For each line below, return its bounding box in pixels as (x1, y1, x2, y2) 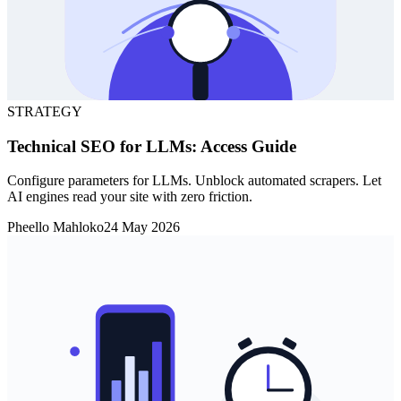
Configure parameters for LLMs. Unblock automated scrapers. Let (7, 173, 381, 189)
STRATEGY (7, 104, 82, 120)
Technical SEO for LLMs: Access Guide (7, 136, 296, 156)
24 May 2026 (104, 219, 180, 235)
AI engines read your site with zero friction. (7, 189, 252, 205)
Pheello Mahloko (7, 219, 104, 235)
